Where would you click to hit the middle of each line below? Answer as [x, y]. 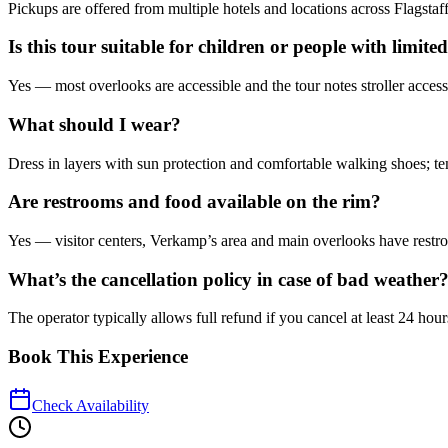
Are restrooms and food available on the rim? [194, 202]
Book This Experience [98, 357]
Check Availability [90, 405]
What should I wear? [94, 124]
